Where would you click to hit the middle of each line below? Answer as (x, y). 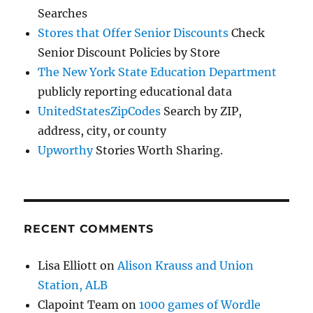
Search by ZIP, (202, 111)
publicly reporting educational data (135, 91)
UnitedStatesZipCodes (100, 111)
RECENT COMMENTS (89, 228)
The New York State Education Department (158, 72)
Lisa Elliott (68, 265)
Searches (63, 13)
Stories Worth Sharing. (158, 150)
